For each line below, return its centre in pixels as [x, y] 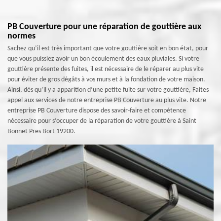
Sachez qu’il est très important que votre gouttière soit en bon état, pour [108, 49]
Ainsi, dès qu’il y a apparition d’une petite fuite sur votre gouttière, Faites [108, 90]
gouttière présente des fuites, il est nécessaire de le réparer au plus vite [106, 69]
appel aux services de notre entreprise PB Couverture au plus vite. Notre [107, 100]
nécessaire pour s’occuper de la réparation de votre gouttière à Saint [102, 121]
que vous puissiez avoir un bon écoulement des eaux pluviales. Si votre [103, 59]
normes [21, 36]
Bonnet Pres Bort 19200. [41, 131]
